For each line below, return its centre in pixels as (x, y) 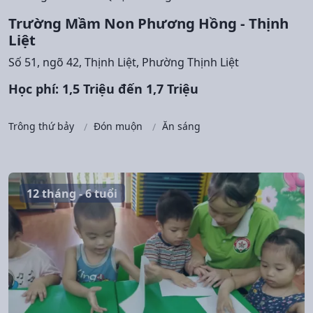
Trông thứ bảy (41, 126)
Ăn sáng (181, 126)
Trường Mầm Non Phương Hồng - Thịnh (148, 23)
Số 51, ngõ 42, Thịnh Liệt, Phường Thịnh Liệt (124, 63)
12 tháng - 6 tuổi (72, 193)
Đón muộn (118, 126)
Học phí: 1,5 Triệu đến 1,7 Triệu (103, 89)
